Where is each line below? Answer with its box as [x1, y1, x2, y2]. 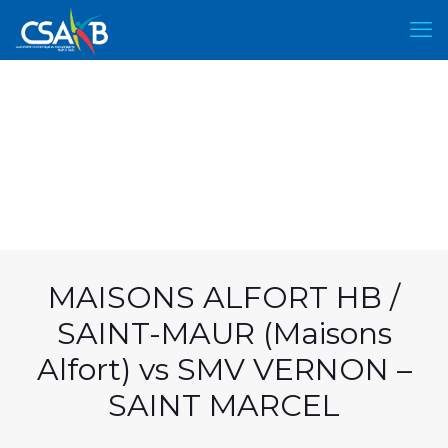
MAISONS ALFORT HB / [48, 279, 400, 316]
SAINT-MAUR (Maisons [56, 315, 392, 352]
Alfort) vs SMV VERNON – [36, 351, 412, 388]
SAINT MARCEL [108, 387, 340, 424]
